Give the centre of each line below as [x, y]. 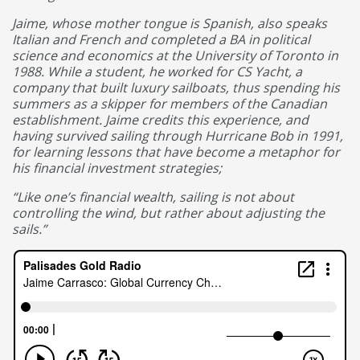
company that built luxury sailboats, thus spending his [176, 88]
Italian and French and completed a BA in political [161, 39]
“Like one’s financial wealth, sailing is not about [153, 197]
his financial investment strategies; [117, 168]
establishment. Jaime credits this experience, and [160, 120]
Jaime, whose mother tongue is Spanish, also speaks [170, 23]
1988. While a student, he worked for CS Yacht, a [157, 72]
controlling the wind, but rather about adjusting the [168, 213]
